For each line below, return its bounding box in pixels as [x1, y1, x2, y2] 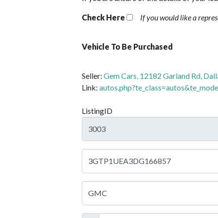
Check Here [82, 12, 125, 22]
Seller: [82, 71, 104, 80]
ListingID [82, 106, 112, 115]
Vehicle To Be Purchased [82, 41, 173, 51]
